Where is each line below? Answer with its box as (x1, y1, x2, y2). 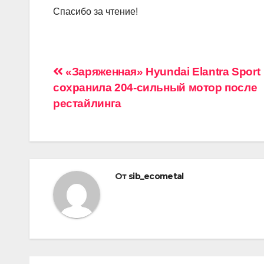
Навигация (52, 64, 154, 87)
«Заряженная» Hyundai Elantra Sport (62, 65, 260, 78)
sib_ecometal (128, 170, 184, 181)
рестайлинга (53, 97, 121, 110)
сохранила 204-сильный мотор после (53, 81, 258, 94)
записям (52, 112, 131, 136)
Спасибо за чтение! (53, 6, 138, 16)
